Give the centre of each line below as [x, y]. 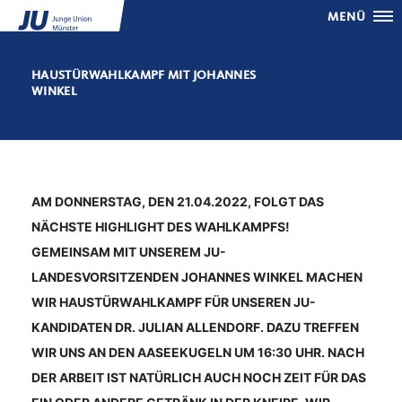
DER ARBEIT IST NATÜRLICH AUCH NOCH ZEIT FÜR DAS [199, 377]
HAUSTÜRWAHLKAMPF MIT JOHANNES [144, 75]
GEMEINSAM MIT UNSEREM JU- [129, 252]
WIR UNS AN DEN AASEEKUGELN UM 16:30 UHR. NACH [198, 352]
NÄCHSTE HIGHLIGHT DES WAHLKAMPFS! [161, 227]
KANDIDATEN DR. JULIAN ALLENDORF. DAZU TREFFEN [195, 327]
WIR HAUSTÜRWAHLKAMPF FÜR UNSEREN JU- [174, 302]
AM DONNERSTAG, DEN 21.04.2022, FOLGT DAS [178, 201]
